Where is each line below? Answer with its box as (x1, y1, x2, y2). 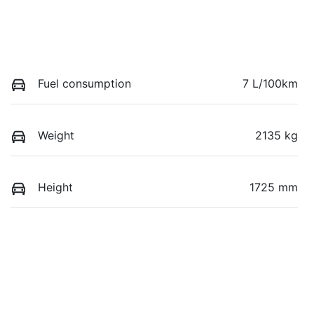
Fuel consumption (38, 76, 131, 90)
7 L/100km (243, 76, 298, 90)
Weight (38, 128, 74, 142)
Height (38, 180, 73, 195)
